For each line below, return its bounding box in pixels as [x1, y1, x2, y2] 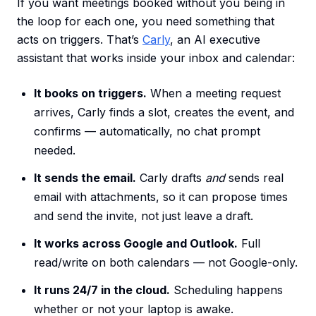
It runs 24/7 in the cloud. [34, 283, 170, 298]
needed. [34, 143, 75, 158]
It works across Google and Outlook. [34, 236, 238, 251]
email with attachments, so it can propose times [34, 190, 288, 205]
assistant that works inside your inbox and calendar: [17, 51, 295, 66]
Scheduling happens [170, 283, 283, 298]
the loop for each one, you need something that [17, 14, 274, 29]
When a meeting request [147, 86, 281, 101]
